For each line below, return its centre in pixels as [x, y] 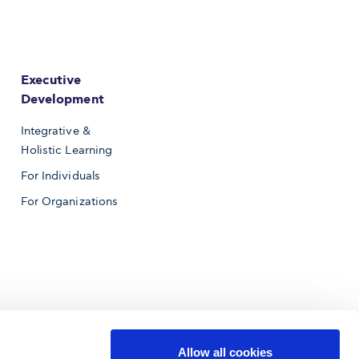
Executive [51, 80]
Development [62, 99]
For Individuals [61, 175]
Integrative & [55, 131]
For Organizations [69, 201]
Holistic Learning [67, 150]
